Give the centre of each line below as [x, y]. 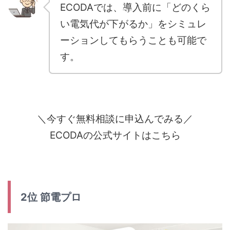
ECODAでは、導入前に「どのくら [135, 7]
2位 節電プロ [51, 197]
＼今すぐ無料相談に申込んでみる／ [115, 119]
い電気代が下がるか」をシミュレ [133, 24]
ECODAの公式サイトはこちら [115, 135]
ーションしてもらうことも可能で [133, 40]
